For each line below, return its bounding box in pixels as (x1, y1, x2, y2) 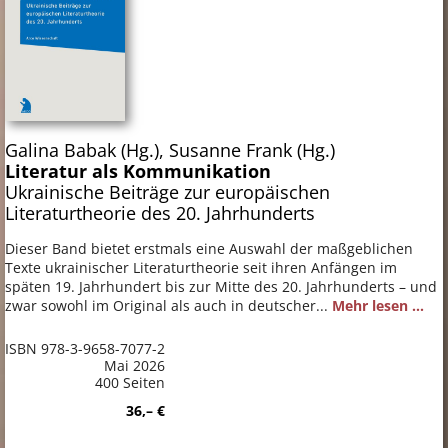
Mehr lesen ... (332, 295, 424, 315)
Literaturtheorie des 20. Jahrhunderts (5, 200, 315, 225)
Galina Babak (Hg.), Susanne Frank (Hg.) (5, 137, 335, 162)
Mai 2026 (104, 355, 165, 375)
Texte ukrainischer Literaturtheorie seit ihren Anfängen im (5, 257, 397, 277)
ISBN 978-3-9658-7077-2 (5, 338, 165, 358)
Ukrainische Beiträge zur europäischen (5, 179, 330, 204)
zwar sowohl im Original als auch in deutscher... (5, 295, 332, 315)
